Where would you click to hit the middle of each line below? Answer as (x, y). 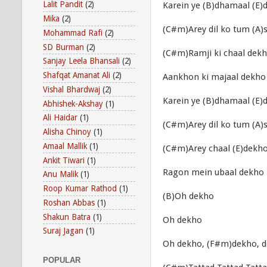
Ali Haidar (60, 118)
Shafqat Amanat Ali (77, 75)
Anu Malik (60, 174)
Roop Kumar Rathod (80, 189)
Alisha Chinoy (67, 132)
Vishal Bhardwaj (72, 89)
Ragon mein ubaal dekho (213, 172)
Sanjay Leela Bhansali (81, 61)
